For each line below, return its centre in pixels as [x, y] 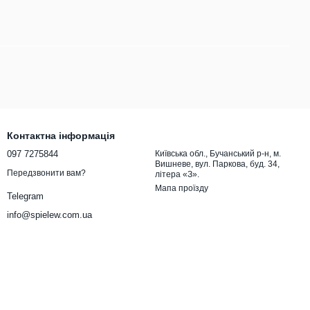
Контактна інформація [61, 136]
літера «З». [177, 175]
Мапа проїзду [182, 189]
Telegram [25, 196]
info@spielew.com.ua [49, 215]
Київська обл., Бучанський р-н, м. [218, 154]
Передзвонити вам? [46, 173]
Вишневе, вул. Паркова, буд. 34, [217, 164]
